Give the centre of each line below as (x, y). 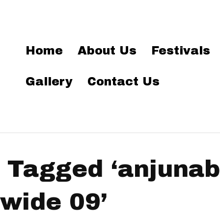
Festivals (181, 51)
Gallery (49, 82)
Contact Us (124, 82)
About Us (107, 51)
